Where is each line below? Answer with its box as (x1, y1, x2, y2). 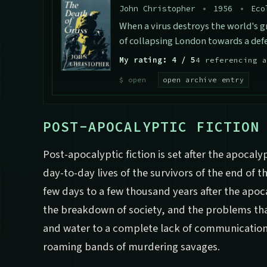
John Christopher (119, 4, 200, 14)
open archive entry (163, 75, 244, 84)
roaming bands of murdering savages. (43, 239, 220, 255)
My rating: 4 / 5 (119, 55, 195, 65)
